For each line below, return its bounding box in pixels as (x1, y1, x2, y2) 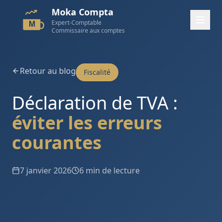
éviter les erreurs (12, 111, 162, 135)
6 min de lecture (79, 165, 140, 176)
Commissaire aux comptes (52, 26, 125, 35)
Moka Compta (52, 6, 113, 18)
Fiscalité (84, 67, 111, 77)
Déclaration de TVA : (12, 91, 178, 115)
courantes (12, 130, 102, 155)
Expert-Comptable (52, 18, 102, 27)
